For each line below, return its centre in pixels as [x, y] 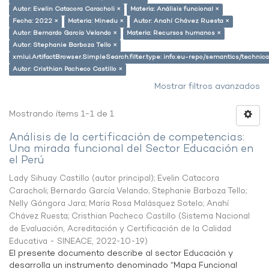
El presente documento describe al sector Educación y [121, 254]
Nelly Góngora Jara [47, 204]
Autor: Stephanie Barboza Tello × [65, 45]
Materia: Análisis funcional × [175, 9]
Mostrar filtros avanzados [207, 87]
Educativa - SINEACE [50, 242]
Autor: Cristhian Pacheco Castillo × [68, 69]
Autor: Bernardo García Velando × [65, 33]
